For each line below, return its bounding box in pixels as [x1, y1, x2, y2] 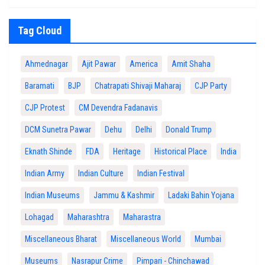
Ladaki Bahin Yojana [168, 190, 234, 201]
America [130, 59, 158, 69]
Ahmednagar [25, 59, 68, 69]
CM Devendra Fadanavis [79, 103, 158, 113]
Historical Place [154, 147, 207, 157]
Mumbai [195, 234, 221, 244]
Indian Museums [25, 190, 80, 201]
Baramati [25, 81, 54, 91]
